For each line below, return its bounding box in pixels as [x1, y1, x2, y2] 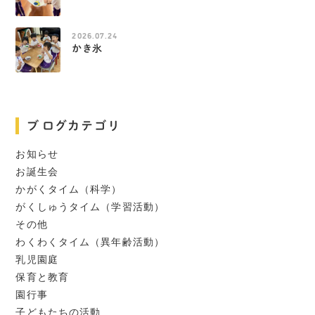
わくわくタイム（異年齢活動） [15, 236, 165, 248]
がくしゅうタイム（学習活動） [15, 201, 165, 213]
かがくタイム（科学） [15, 184, 122, 195]
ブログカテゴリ [27, 120, 120, 132]
